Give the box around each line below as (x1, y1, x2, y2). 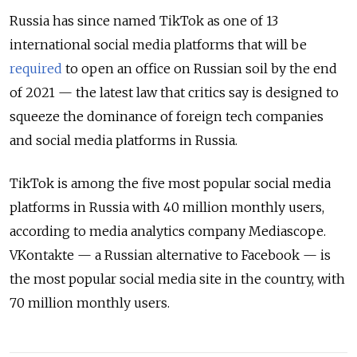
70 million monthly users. (10, 294, 170, 311)
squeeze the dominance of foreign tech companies (10, 108, 324, 124)
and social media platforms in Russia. (10, 131, 237, 148)
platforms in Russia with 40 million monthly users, (10, 198, 324, 215)
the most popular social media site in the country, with (10, 270, 345, 287)
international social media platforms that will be (10, 36, 307, 53)
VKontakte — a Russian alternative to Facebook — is (10, 246, 331, 263)
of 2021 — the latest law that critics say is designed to (10, 84, 339, 100)
